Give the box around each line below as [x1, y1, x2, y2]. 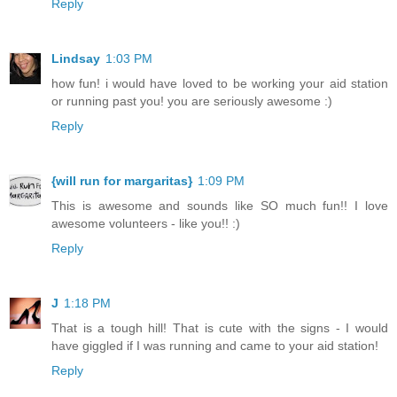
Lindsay [51, 51, 100, 66]
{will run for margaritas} [51, 173, 192, 188]
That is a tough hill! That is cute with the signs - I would [51, 320, 388, 335]
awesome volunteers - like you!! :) [51, 215, 240, 230]
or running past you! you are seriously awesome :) [51, 93, 332, 108]
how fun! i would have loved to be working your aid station [51, 75, 388, 90]
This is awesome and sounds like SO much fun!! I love [51, 198, 388, 213]
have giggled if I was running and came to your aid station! [51, 338, 378, 353]
